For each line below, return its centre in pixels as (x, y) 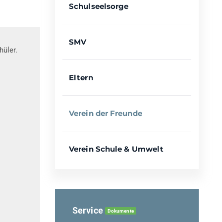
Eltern (81, 78)
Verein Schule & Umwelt (116, 149)
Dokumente (120, 211)
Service (89, 211)
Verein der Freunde (106, 113)
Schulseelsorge (99, 6)
